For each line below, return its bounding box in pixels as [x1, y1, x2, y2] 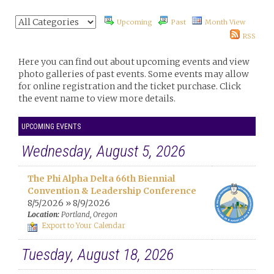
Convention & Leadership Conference [28, 185, 196, 196]
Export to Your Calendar [40, 221, 125, 231]
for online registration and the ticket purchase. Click [18, 81, 241, 92]
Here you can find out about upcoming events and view [18, 56, 250, 67]
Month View [205, 18, 245, 26]
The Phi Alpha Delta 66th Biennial [28, 173, 175, 184]
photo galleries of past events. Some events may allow [18, 68, 249, 80]
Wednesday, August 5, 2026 [21, 142, 185, 160]
